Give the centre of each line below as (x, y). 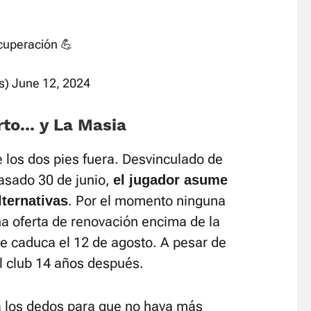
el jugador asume (170, 180)
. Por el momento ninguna (147, 201)
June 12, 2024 (51, 83)
